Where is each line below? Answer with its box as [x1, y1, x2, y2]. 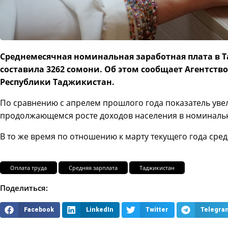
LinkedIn [85, 206, 113, 213]
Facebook [23, 206, 54, 213]
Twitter [145, 206, 168, 213]
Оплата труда [10, 163, 47, 172]
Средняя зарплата [69, 163, 118, 172]
